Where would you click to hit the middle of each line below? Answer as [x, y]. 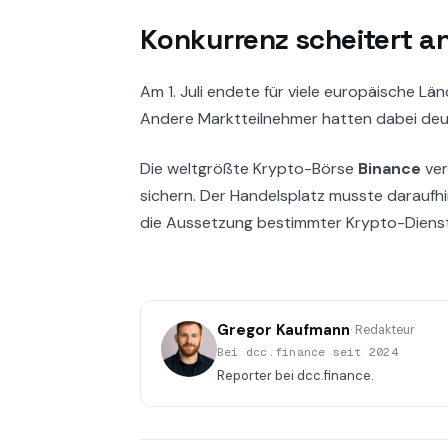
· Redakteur [382, 330]
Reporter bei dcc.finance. [295, 375]
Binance [389, 168]
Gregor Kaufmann [283, 329]
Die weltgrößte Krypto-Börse [249, 168]
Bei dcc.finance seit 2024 [307, 351]
